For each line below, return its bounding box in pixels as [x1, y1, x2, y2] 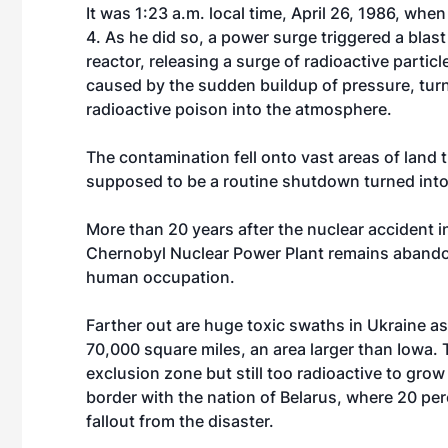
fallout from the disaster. [86, 411, 274, 431]
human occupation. [86, 267, 235, 287]
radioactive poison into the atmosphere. [86, 99, 392, 119]
